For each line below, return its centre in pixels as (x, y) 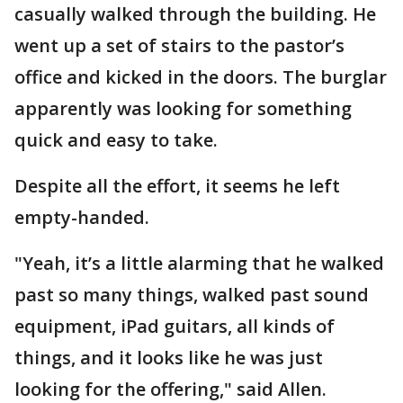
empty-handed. (82, 217)
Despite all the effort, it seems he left (177, 186)
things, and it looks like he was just (169, 358)
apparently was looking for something (183, 108)
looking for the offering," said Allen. (170, 389)
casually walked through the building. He (195, 14)
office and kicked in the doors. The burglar (201, 77)
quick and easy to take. (118, 140)
